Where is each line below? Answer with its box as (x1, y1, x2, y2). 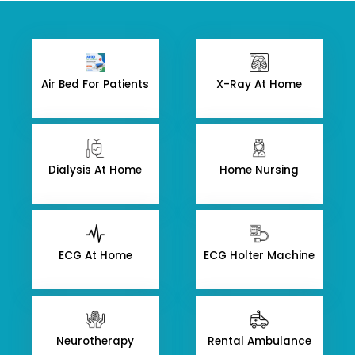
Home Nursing (219, 162, 300, 177)
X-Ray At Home (216, 77, 303, 92)
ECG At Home (58, 248, 132, 263)
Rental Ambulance (207, 334, 311, 349)
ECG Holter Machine (204, 248, 315, 263)
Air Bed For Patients (41, 77, 150, 92)
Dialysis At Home (48, 162, 143, 177)
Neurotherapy (56, 334, 135, 349)
